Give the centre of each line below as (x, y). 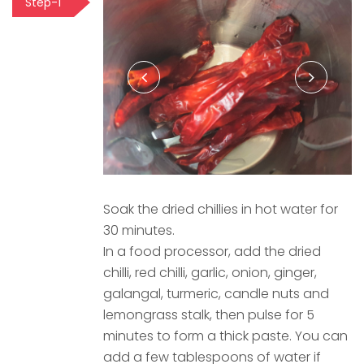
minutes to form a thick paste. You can (225, 336)
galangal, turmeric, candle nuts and (216, 293)
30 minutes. (139, 230)
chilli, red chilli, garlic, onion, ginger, (210, 272)
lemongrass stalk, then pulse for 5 (209, 314)
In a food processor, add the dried (212, 251)
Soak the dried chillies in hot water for (221, 209)
